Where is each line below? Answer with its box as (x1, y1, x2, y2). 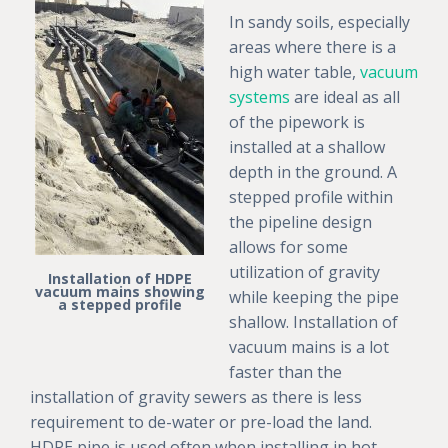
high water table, (229, 61, 360, 84)
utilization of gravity (229, 261, 380, 284)
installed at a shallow (229, 136, 385, 159)
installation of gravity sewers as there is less (30, 386, 362, 409)
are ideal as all (290, 86, 400, 109)
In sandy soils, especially (229, 11, 410, 34)
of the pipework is (229, 111, 365, 134)
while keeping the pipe (229, 286, 399, 309)
